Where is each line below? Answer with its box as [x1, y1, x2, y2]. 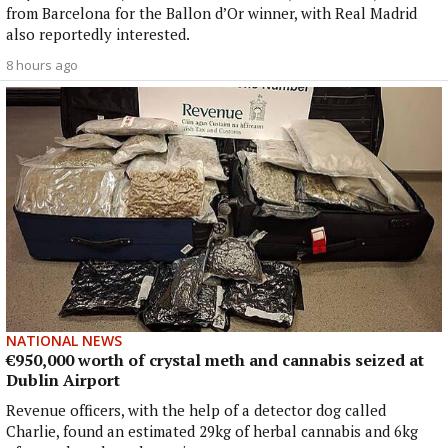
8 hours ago [6, 55, 78, 74]
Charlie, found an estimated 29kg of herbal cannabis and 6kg [6, 421, 418, 442]
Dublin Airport [6, 369, 120, 392]
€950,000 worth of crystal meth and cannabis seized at [6, 349, 424, 372]
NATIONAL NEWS [6, 331, 122, 351]
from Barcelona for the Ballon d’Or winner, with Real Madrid [6, 2, 417, 23]
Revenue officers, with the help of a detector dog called [6, 400, 386, 421]
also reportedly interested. [6, 23, 190, 44]
